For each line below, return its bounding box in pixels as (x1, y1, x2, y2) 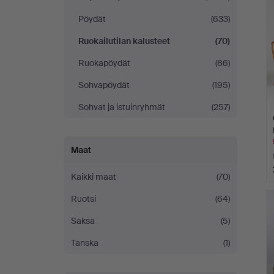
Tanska (71, 237, 98, 248)
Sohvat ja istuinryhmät (78, 102, 165, 113)
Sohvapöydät (78, 80, 130, 91)
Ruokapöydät (78, 57, 130, 68)
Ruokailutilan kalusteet (78, 35, 170, 46)
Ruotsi (71, 193, 96, 204)
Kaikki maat (71, 171, 116, 182)
